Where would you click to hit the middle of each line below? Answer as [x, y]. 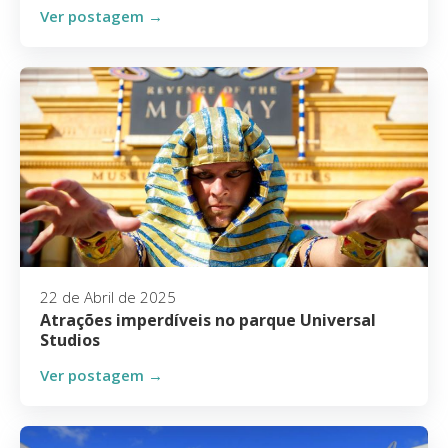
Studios [70, 340]
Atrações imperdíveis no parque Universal [208, 320]
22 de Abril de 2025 [108, 297]
